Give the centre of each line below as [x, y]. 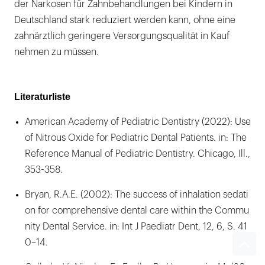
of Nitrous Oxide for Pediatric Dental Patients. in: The [136, 138]
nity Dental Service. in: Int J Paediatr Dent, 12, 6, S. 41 [136, 226]
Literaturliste [42, 96]
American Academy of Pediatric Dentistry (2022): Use [138, 122]
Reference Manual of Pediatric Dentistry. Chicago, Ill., [138, 153]
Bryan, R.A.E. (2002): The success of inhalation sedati [137, 194]
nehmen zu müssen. [56, 52]
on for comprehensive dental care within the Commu [137, 210]
